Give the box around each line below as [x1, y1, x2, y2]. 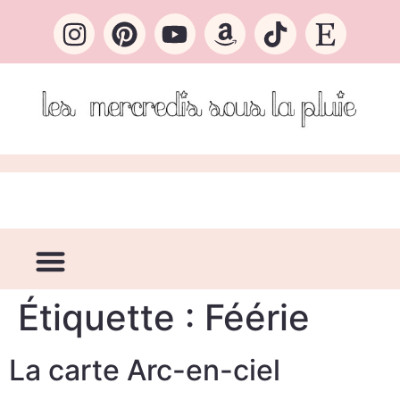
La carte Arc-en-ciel [9, 352, 280, 387]
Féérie [204, 295, 310, 339]
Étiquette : [18, 295, 204, 339]
